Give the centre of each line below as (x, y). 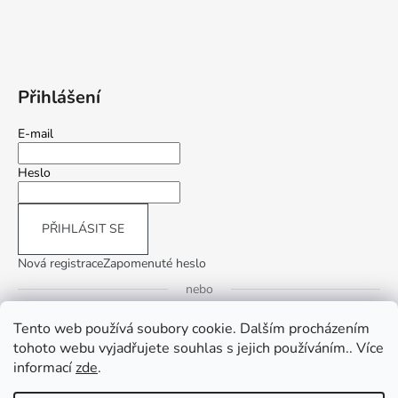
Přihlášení (59, 98)
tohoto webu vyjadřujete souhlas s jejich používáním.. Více (199, 348)
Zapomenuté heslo (155, 264)
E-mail (36, 134)
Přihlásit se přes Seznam (228, 370)
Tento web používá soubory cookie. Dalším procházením (191, 329)
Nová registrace (60, 264)
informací (44, 368)
